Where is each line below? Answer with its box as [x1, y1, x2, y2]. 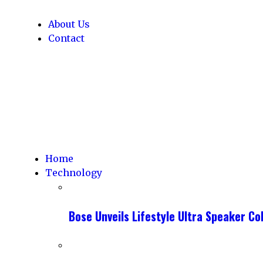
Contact [48, 32, 85, 44]
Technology [45, 167, 102, 178]
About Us [48, 18, 90, 30]
